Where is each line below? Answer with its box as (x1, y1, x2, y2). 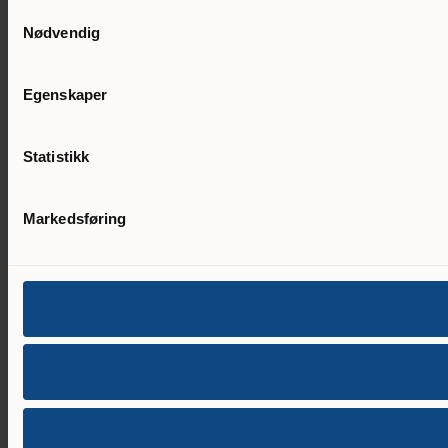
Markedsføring (23, 210, 127, 227)
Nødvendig (23, 24, 100, 41)
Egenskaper (23, 86, 107, 103)
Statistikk (23, 148, 89, 165)
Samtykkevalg (7, 3, 103, 21)
